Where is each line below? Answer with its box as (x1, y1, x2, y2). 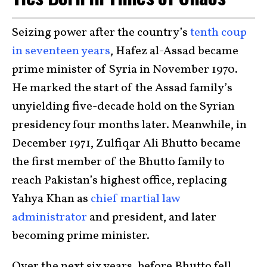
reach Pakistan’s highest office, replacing (12, 172, 227, 190)
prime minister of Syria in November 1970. (12, 61, 238, 79)
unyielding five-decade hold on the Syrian (12, 98, 235, 116)
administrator (12, 209, 87, 226)
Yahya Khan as (12, 191, 91, 208)
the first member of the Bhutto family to (12, 154, 225, 171)
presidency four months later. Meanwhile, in (12, 117, 247, 134)
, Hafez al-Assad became (110, 43, 238, 60)
